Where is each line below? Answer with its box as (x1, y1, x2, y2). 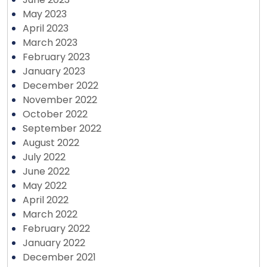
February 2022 (23, 222, 90, 235)
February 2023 (23, 50, 90, 64)
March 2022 (23, 207, 77, 221)
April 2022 (23, 193, 69, 207)
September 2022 (23, 122, 101, 135)
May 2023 (23, 7, 67, 21)
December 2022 (23, 79, 98, 92)
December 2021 (23, 250, 96, 264)
